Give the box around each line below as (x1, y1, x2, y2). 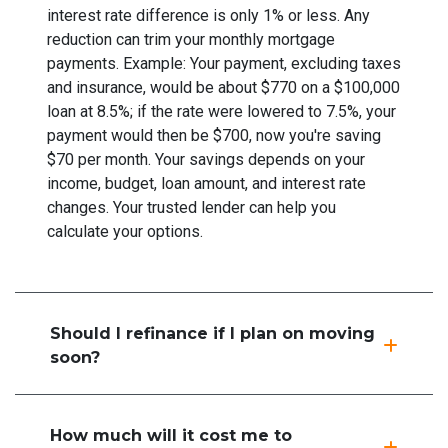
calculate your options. (47, 221, 203, 241)
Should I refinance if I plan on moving (50, 323, 375, 343)
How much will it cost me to (50, 425, 292, 445)
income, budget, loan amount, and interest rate (47, 173, 366, 193)
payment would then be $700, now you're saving (47, 125, 381, 145)
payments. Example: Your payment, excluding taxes (47, 53, 401, 73)
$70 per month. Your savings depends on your (47, 149, 365, 169)
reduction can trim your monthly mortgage (47, 29, 335, 49)
